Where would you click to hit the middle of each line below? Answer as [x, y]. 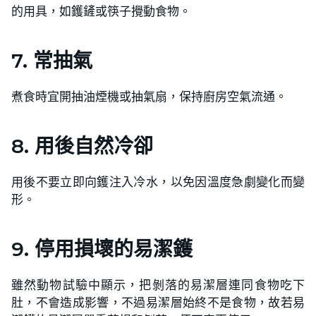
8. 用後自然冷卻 [82, 146]
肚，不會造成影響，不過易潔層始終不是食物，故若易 [158, 302]
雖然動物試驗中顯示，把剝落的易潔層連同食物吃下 [158, 284]
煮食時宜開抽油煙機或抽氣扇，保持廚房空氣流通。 [149, 96]
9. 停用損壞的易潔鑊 [102, 249]
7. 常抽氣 [52, 60]
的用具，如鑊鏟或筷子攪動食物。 [101, 11]
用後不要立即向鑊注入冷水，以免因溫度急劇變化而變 [158, 181]
